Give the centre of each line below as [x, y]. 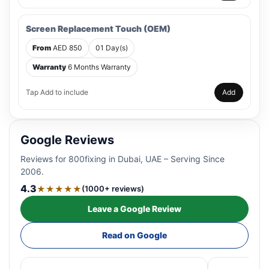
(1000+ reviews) [113, 188]
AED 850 [67, 48]
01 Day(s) [112, 48]
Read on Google [134, 235]
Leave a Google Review [134, 209]
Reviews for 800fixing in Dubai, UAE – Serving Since [122, 159]
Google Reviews [67, 140]
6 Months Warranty [98, 67]
